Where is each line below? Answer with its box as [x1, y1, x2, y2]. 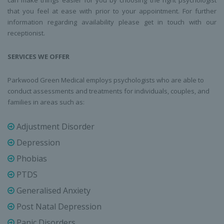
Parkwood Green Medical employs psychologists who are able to [7, 75, 204, 85]
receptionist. [7, 28, 45, 38]
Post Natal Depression [14, 201, 101, 212]
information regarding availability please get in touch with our [7, 17, 216, 27]
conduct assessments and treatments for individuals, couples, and [7, 86, 209, 96]
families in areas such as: [7, 97, 84, 107]
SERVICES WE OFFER [7, 52, 69, 61]
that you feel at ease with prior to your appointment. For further [7, 6, 216, 16]
